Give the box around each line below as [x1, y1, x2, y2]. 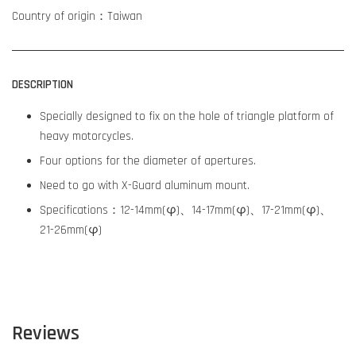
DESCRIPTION [12, 77, 73, 92]
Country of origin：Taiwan [12, 9, 142, 24]
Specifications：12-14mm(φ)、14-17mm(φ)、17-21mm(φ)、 [40, 203, 331, 218]
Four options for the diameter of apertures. [40, 153, 256, 168]
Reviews [12, 320, 79, 346]
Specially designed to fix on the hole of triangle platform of [40, 109, 334, 124]
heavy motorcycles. [40, 129, 133, 144]
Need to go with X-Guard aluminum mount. [40, 178, 250, 193]
